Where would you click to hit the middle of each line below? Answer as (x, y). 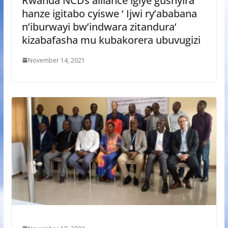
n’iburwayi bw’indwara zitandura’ (99, 26)
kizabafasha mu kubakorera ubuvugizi (111, 40)
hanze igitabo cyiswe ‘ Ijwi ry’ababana (109, 13)
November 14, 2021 (56, 60)
